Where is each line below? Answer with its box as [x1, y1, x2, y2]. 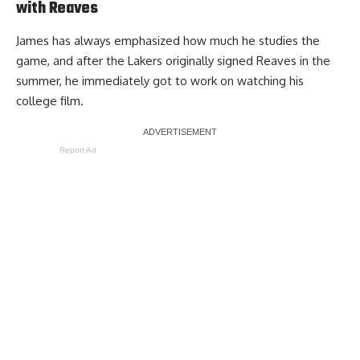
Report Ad [59, 145, 96, 155]
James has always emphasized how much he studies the [16, 33, 320, 49]
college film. [16, 93, 84, 109]
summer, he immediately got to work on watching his [16, 73, 304, 89]
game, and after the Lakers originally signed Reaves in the [16, 53, 330, 69]
